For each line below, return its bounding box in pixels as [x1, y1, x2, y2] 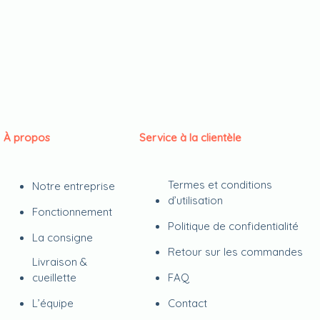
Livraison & [32, 255, 88, 269]
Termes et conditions [168, 178, 273, 191]
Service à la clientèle [139, 131, 242, 144]
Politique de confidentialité [168, 219, 299, 233]
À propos [4, 131, 51, 144]
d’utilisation [168, 194, 224, 207]
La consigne [32, 231, 94, 244]
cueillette [32, 271, 77, 284]
